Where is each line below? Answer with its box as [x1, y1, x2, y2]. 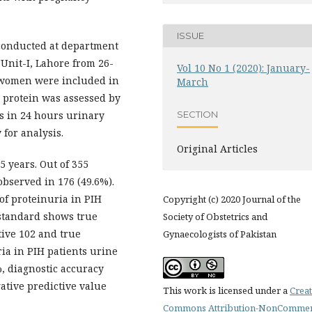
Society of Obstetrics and [163, 210, 267, 223]
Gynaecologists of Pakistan [163, 227, 276, 240]
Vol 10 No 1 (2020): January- [177, 61, 310, 75]
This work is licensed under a [163, 283, 290, 297]
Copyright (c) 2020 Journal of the [163, 192, 301, 205]
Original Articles [177, 141, 258, 155]
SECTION [177, 109, 218, 120]
